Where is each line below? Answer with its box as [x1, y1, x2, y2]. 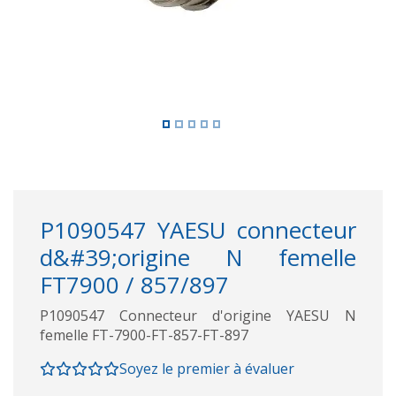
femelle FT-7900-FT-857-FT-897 [40, 324, 248, 345]
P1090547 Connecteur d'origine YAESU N [40, 305, 356, 325]
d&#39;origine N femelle [40, 240, 356, 273]
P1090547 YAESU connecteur [40, 213, 356, 246]
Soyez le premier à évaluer [119, 358, 294, 378]
